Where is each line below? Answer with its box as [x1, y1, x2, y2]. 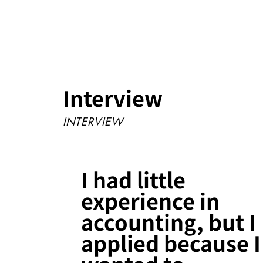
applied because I [81, 227, 261, 258]
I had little [81, 163, 186, 194]
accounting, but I [81, 205, 257, 237]
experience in [81, 184, 220, 215]
